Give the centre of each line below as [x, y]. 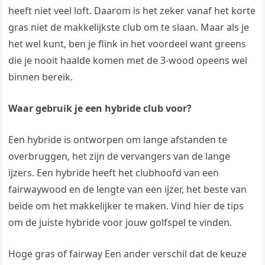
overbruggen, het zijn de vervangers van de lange [119, 156]
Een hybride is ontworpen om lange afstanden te [118, 140]
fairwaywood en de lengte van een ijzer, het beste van [128, 190]
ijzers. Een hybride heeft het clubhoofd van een [114, 173]
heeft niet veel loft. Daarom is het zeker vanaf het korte [132, 11]
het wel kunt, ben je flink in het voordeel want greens [127, 44]
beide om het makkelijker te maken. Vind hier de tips [126, 206]
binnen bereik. [41, 77]
